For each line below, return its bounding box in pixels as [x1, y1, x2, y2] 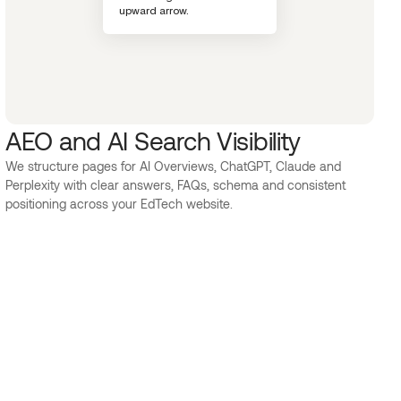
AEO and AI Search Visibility [5, 125, 302, 156]
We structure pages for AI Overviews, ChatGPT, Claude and [5, 158, 341, 174]
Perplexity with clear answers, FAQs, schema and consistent [5, 177, 346, 192]
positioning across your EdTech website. [5, 196, 233, 211]
